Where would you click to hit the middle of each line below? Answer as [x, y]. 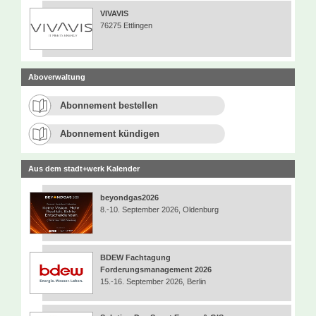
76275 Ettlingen [126, 25]
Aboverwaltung [57, 77]
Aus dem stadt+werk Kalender [84, 168]
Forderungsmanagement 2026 [156, 269]
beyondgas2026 [132, 197]
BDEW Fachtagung [135, 257]
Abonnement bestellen [109, 105]
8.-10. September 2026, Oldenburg [159, 209]
